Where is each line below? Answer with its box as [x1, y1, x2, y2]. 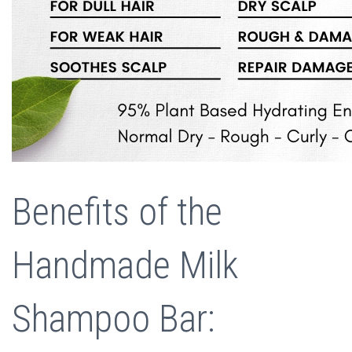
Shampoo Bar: [12, 296, 215, 342]
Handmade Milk [12, 243, 238, 288]
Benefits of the [12, 189, 222, 235]
